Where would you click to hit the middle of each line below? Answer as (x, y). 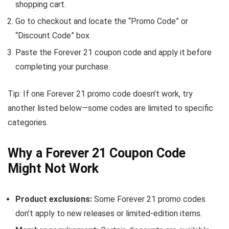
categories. (28, 122)
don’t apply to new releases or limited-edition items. (109, 213)
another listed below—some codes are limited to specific (110, 108)
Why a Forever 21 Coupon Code (97, 153)
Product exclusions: (54, 199)
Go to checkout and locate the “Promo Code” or (102, 21)
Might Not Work (53, 168)
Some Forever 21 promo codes (149, 199)
